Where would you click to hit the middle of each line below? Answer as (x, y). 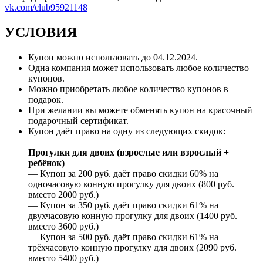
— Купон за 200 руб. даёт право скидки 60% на (123, 173)
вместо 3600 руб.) (63, 226)
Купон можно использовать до (91, 57)
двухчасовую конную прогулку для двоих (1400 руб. (133, 215)
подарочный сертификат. (78, 120)
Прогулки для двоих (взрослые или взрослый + (129, 152)
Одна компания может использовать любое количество (139, 68)
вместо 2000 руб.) (63, 194)
